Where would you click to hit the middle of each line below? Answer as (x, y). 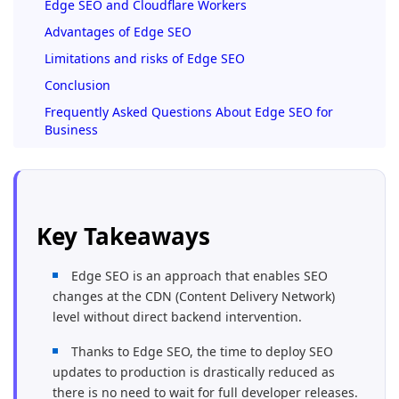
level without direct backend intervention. (177, 317)
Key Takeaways (123, 236)
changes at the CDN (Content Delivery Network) (194, 296)
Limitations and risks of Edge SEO (145, 58)
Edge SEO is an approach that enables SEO (199, 276)
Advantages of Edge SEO (118, 32)
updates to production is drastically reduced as (194, 372)
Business (71, 130)
